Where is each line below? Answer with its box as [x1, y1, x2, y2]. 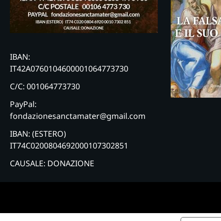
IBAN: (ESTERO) [10, 128, 66, 139]
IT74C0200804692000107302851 [10, 140, 128, 151]
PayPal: [10, 98, 37, 110]
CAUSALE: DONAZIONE [10, 157, 94, 169]
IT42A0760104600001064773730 [10, 63, 128, 74]
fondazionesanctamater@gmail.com [10, 110, 146, 121]
